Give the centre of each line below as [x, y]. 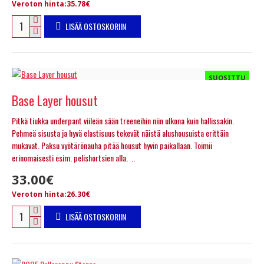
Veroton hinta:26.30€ [51, 194]
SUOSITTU [227, 77]
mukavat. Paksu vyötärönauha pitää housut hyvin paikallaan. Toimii [112, 145]
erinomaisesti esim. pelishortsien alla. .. [73, 157]
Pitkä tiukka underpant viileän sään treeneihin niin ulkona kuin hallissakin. [123, 120]
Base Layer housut [55, 100]
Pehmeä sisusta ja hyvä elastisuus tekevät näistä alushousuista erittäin [120, 133]
